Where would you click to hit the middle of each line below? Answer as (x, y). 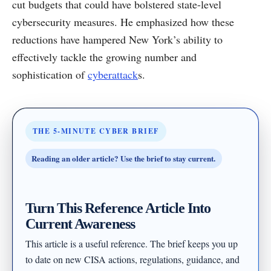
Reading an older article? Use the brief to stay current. (124, 158)
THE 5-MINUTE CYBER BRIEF (96, 131)
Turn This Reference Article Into (118, 208)
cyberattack (113, 74)
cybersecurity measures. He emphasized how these (123, 21)
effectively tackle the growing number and (104, 57)
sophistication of (50, 74)
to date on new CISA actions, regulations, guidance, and (132, 260)
